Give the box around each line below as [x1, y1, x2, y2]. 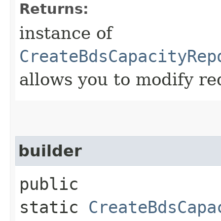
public [19, 174, 78, 194]
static [19, 197, 88, 217]
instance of [19, 23, 112, 43]
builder [18, 142, 82, 160]
